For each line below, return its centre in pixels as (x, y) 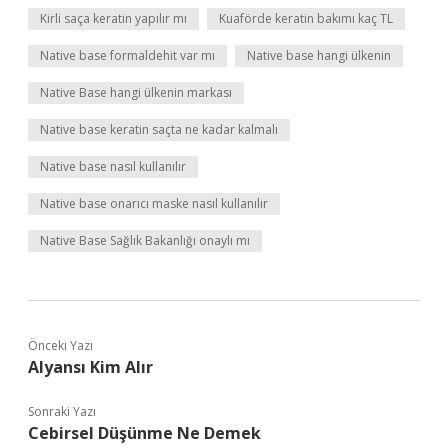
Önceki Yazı (60, 345)
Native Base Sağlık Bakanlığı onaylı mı (145, 240)
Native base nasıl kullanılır (113, 166)
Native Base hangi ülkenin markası (136, 92)
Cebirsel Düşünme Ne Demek (144, 433)
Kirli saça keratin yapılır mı (113, 18)
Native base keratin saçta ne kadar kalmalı (159, 129)
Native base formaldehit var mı (127, 55)
